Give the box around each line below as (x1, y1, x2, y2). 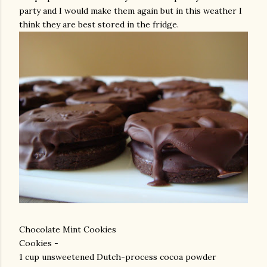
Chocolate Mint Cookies (19, 224, 116, 235)
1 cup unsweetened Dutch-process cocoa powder (19, 252, 216, 262)
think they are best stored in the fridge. (19, 19, 179, 30)
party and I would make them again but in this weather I (19, 5, 242, 16)
